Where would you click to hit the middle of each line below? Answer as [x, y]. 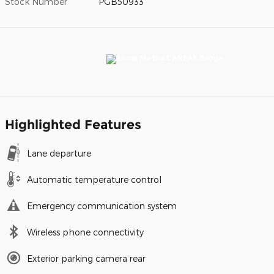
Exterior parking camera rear [86, 258]
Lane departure [59, 153]
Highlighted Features [73, 124]
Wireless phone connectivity [85, 232]
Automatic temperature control [94, 179]
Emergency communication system [102, 206]
